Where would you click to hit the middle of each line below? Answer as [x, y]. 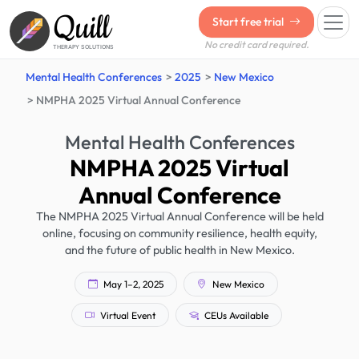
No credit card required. [256, 44]
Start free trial [249, 22]
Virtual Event [126, 315]
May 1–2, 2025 [132, 284]
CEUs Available [235, 315]
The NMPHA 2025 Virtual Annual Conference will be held [179, 216]
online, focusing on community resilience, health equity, [179, 233]
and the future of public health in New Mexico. [179, 250]
